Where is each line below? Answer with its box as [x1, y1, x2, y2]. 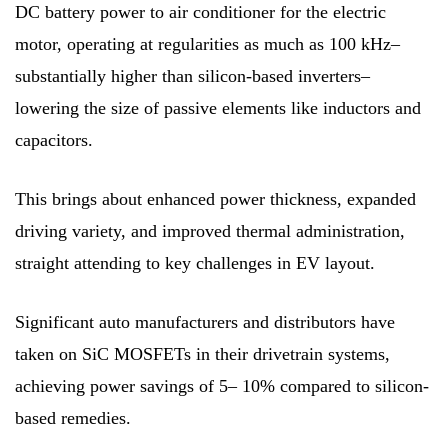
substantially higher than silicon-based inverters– [15, 65, 370, 86]
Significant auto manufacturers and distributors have [15, 311, 395, 332]
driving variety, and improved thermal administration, [15, 220, 405, 241]
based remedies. [15, 407, 131, 428]
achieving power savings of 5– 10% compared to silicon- [15, 375, 429, 396]
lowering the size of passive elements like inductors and [15, 97, 421, 118]
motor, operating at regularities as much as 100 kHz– [15, 33, 400, 54]
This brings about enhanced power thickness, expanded [15, 188, 416, 209]
